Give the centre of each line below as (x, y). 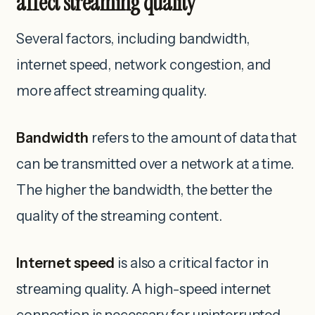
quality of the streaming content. (120, 216)
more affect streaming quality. (113, 91)
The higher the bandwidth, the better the (144, 190)
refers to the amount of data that (192, 138)
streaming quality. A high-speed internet (144, 289)
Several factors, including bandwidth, (133, 39)
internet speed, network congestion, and (144, 65)
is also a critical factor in (192, 263)
